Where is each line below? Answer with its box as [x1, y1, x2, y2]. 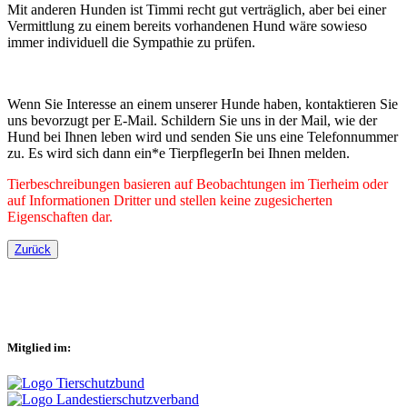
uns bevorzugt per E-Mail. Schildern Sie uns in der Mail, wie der [7, 112, 377, 128]
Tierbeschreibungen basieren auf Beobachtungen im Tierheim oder [7, 175, 388, 192]
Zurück [15, 242, 51, 256]
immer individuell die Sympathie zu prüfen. [7, 34, 259, 50]
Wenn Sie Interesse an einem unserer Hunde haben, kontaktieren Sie [7, 95, 398, 112]
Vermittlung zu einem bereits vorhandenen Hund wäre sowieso [7, 17, 367, 34]
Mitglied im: [7, 340, 71, 354]
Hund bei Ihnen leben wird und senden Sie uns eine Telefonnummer [7, 128, 398, 144]
